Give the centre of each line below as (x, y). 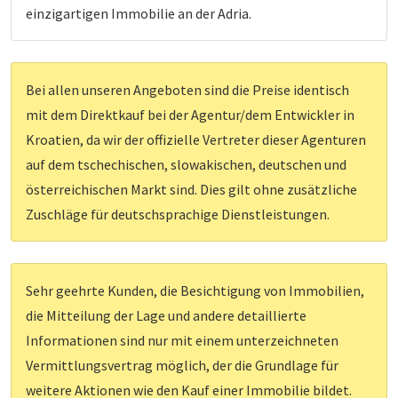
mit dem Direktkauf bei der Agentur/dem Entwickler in (190, 115)
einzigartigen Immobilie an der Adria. (139, 14)
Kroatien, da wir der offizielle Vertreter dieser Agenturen (196, 140)
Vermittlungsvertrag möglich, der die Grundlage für (182, 366)
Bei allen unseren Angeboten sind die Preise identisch (187, 90)
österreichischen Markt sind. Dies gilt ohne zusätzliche (191, 190)
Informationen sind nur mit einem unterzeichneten (182, 341)
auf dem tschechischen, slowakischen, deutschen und (186, 165)
